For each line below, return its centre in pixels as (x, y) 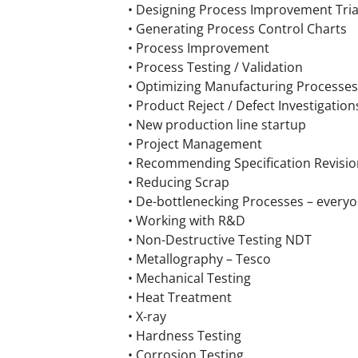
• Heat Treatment (180, 297)
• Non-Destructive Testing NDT (220, 240)
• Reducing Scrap (179, 182)
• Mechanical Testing (189, 278)
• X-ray (147, 316)
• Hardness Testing (185, 336)
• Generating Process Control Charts (237, 29)
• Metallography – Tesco (199, 259)
